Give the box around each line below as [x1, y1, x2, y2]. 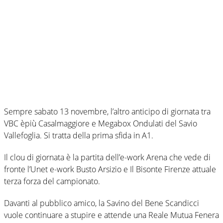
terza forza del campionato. [4, 175, 100, 187]
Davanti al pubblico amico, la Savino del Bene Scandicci [4, 197, 199, 209]
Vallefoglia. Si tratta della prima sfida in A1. [4, 129, 153, 141]
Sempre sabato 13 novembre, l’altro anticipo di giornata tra [4, 106, 211, 117]
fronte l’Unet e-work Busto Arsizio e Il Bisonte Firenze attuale [4, 163, 216, 175]
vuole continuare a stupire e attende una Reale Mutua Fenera [4, 209, 219, 221]
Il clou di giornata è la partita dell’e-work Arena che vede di [4, 151, 211, 163]
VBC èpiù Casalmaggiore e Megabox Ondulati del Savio [4, 117, 197, 129]
